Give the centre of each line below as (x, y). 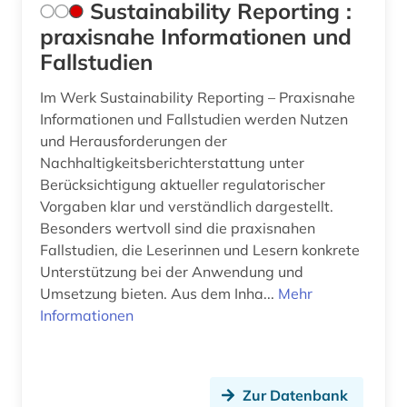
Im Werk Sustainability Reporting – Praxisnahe (198, 98)
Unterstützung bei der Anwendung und (172, 272)
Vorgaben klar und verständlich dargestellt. (187, 207)
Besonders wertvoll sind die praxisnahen (178, 228)
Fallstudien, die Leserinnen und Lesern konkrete (200, 250)
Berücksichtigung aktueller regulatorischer (183, 185)
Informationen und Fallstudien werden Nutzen (194, 119)
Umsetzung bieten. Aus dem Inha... (224, 294)
